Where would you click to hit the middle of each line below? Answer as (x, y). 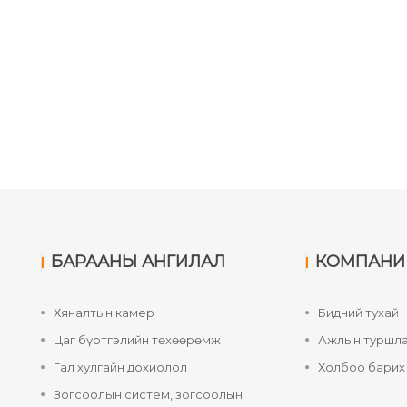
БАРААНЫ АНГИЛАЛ (138, 262)
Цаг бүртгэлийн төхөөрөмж (137, 340)
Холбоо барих (362, 367)
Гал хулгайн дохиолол (120, 367)
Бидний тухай (358, 313)
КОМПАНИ (360, 262)
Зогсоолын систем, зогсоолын (148, 395)
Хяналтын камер (104, 313)
